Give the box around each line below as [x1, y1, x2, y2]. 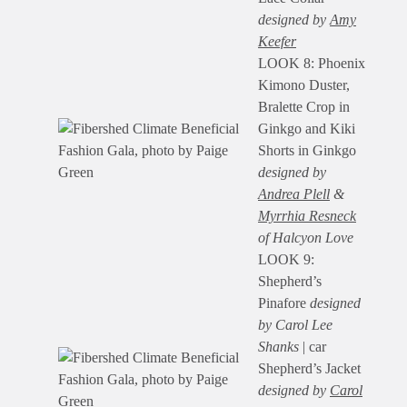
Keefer [258, 34, 296, 50]
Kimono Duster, [258, 77, 350, 94]
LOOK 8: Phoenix [258, 55, 365, 72]
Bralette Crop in [258, 99, 350, 115]
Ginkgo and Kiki [258, 121, 355, 137]
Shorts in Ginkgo [258, 143, 356, 159]
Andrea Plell [258, 186, 330, 203]
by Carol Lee [258, 317, 333, 333]
